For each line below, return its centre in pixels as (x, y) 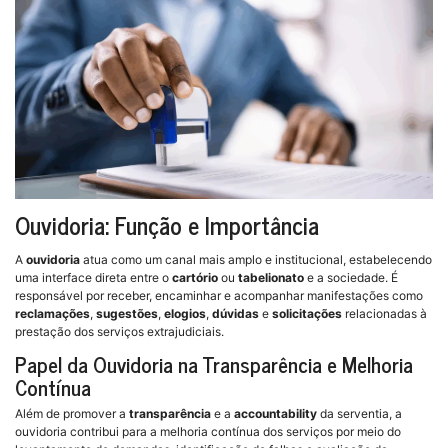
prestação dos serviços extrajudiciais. (119, 332)
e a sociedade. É (351, 278)
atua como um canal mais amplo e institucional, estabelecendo (256, 260)
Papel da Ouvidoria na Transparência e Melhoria (214, 364)
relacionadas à (384, 314)
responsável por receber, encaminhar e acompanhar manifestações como (219, 296)
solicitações (307, 314)
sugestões (127, 314)
